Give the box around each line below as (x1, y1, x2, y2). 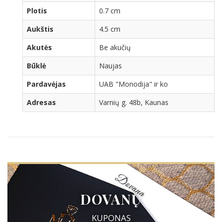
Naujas (99, 60, 122, 70)
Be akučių (99, 42, 131, 52)
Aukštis (27, 24, 54, 34)
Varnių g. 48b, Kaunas (99, 97, 168, 107)
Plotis (27, 5, 47, 15)
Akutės (27, 42, 52, 52)
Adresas (27, 97, 56, 107)
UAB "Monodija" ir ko (99, 79, 168, 89)
